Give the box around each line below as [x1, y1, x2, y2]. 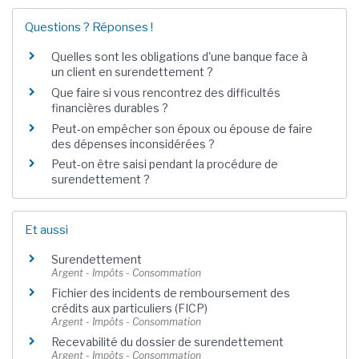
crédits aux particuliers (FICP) [51, 301, 208, 315]
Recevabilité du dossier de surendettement [51, 334, 284, 349]
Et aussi [25, 222, 68, 237]
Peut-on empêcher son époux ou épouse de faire [51, 121, 313, 135]
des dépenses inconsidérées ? [51, 136, 215, 151]
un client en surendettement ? [51, 65, 213, 79]
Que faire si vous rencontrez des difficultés [51, 86, 280, 100]
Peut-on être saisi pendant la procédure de [51, 157, 278, 171]
